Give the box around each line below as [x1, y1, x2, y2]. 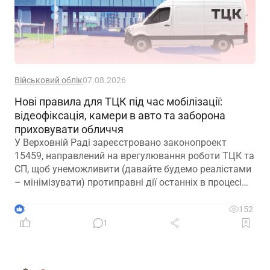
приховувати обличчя [14, 122, 124, 136]
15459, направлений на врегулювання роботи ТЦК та [14, 149, 254, 162]
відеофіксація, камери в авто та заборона [14, 108, 225, 122]
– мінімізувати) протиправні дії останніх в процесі [14, 176, 242, 188]
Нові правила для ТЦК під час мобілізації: [14, 95, 222, 108]
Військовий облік [14, 75, 83, 85]
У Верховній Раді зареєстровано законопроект [14, 136, 227, 148]
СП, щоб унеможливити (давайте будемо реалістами [14, 163, 251, 175]
